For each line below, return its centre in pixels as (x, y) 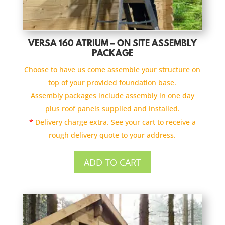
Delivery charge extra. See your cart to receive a (114, 122)
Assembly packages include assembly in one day (112, 96)
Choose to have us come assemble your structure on (113, 70)
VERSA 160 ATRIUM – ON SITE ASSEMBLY (112, 44)
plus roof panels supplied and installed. (112, 109)
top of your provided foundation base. (113, 83)
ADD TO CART (112, 162)
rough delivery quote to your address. (113, 135)
